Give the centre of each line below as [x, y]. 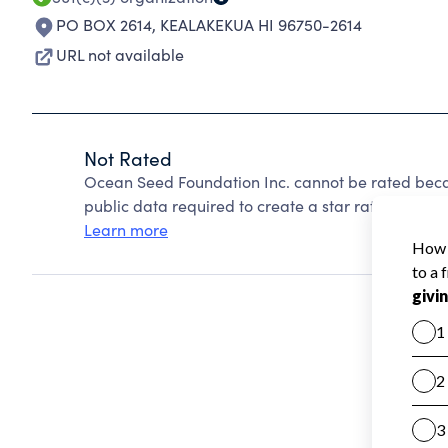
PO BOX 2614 [104, 24]
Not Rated [128, 158]
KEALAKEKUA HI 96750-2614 [261, 24]
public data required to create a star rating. [243, 205]
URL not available [120, 54]
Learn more [126, 229]
